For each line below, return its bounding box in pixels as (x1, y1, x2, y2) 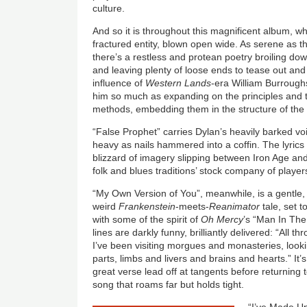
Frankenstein (119, 200, 176, 212)
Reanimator (209, 200, 263, 212)
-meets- (175, 200, 210, 212)
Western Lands (145, 77, 212, 88)
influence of (93, 77, 146, 88)
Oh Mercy (201, 213, 244, 225)
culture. (93, 2, 125, 14)
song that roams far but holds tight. (93, 278, 245, 290)
